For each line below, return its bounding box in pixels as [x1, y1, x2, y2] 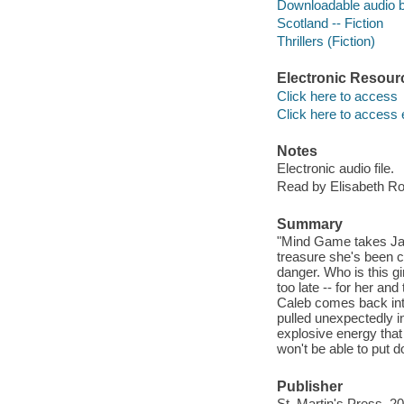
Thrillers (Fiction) [276, 32, 375, 49]
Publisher [276, 378, 343, 394]
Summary [276, 216, 343, 232]
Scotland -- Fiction [276, 14, 383, 31]
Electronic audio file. [276, 161, 394, 177]
